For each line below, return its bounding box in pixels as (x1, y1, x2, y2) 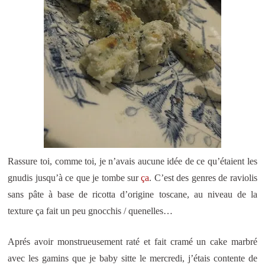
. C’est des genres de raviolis (149, 172, 257, 183)
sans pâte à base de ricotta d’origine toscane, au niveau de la (8, 189, 257, 199)
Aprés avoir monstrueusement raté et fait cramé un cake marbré (8, 236, 257, 247)
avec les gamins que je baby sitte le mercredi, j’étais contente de (8, 253, 257, 263)
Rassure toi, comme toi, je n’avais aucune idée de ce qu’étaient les (8, 156, 257, 166)
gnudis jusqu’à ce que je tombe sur (8, 172, 141, 183)
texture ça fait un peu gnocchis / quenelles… (8, 205, 173, 216)
